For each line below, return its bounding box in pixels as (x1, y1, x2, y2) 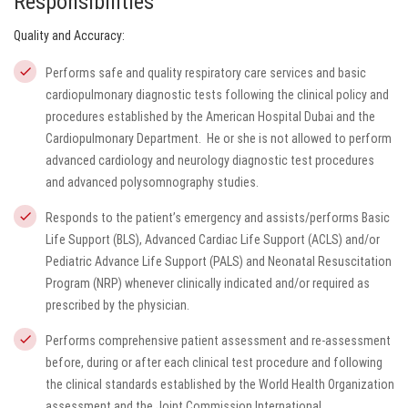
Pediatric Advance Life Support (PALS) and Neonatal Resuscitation (46, 254, 392, 269)
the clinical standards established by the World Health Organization (46, 377, 394, 392)
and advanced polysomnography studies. (46, 175, 259, 189)
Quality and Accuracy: (14, 28, 125, 43)
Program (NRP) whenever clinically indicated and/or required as (46, 276, 370, 291)
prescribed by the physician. (46, 298, 189, 312)
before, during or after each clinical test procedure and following (46, 355, 382, 370)
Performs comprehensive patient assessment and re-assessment (46, 333, 391, 348)
